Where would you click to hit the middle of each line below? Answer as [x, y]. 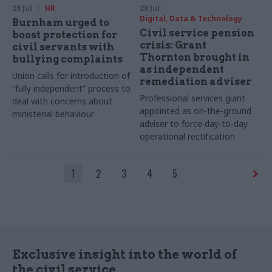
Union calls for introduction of [71, 76]
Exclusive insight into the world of [124, 255]
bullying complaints [67, 59]
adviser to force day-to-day [194, 124]
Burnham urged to [61, 23]
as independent [182, 70]
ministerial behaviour [53, 114]
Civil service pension [197, 33]
